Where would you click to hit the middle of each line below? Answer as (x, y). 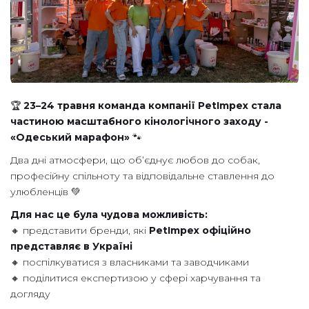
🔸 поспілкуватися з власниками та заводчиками (130, 262)
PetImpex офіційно (200, 231)
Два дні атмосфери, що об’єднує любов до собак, (135, 160)
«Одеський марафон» (70, 138)
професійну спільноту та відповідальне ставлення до (142, 176)
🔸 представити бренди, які (80, 231)
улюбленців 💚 (46, 192)
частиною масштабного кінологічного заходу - (139, 122)
